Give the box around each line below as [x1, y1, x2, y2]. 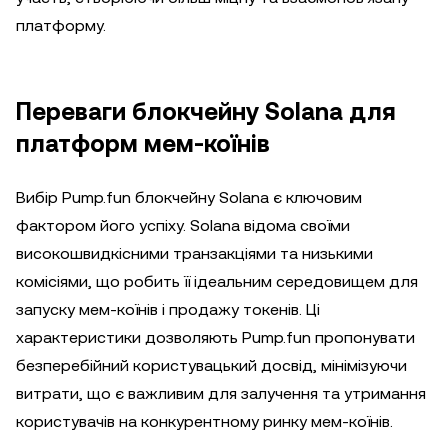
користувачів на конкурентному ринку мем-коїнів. [16, 412, 393, 431]
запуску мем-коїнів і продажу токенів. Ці [16, 300, 320, 319]
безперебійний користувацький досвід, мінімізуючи [16, 356, 407, 375]
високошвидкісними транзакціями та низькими [16, 244, 373, 263]
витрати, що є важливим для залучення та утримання [16, 384, 426, 403]
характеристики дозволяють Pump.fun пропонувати [16, 328, 415, 347]
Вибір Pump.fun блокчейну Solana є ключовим [16, 188, 362, 207]
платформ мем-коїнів [16, 130, 270, 158]
